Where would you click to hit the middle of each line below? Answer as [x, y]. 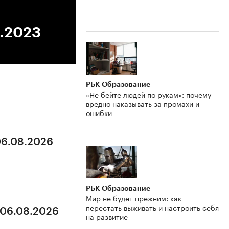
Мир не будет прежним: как [134, 198]
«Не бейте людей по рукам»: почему [148, 94]
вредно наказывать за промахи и [143, 103]
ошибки [99, 112]
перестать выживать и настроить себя [152, 207]
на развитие [107, 216]
